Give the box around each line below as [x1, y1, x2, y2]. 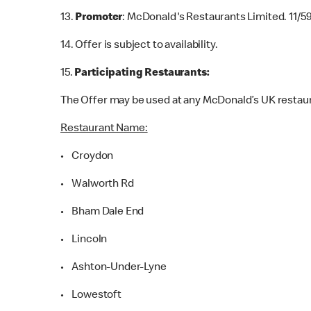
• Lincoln [60, 234, 108, 246]
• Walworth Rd [60, 178, 134, 190]
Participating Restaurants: [74, 67, 210, 79]
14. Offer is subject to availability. [60, 40, 220, 51]
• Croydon [60, 151, 114, 162]
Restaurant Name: [60, 123, 148, 135]
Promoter [75, 12, 123, 24]
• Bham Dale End [60, 206, 144, 218]
